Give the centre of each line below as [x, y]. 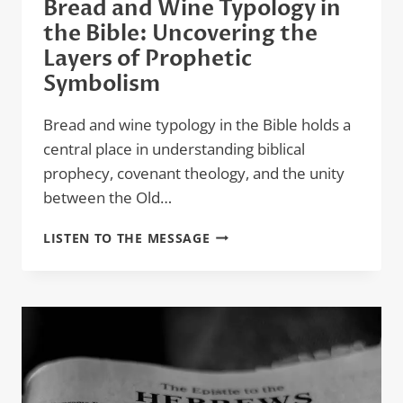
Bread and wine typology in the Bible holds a [197, 124]
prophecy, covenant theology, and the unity [194, 173]
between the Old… [107, 197]
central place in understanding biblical [174, 148]
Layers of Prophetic [148, 58]
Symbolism [102, 84]
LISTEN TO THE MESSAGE [127, 237]
